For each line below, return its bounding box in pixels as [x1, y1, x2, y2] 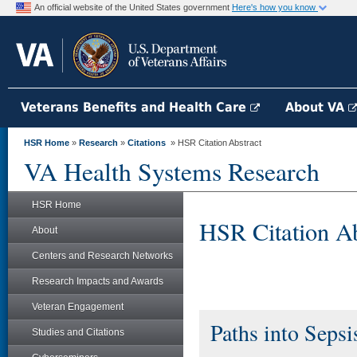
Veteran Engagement [32, 301, 124, 312]
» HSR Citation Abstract [166, 138, 261, 147]
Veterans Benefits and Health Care [21, 100, 250, 115]
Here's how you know [232, 2, 318, 12]
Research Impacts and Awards [32, 276, 163, 287]
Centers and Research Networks [32, 250, 173, 261]
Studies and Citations [32, 327, 124, 338]
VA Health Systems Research [24, 155, 320, 188]
